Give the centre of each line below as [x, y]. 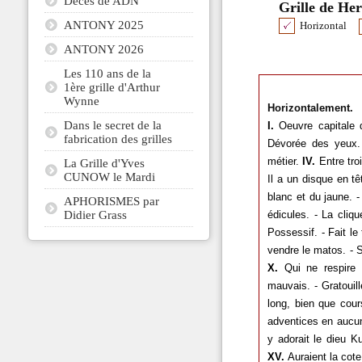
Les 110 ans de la [107, 73]
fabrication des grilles [118, 138]
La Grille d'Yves [104, 162]
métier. [283, 161]
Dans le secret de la [112, 124]
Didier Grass [95, 214]
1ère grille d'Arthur [112, 86]
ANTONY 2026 [103, 48]
